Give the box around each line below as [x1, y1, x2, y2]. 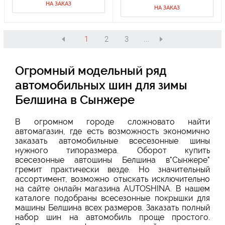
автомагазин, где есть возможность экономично [15, 126, 210, 136]
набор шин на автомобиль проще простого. [15, 212, 210, 222]
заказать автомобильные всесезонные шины [15, 136, 210, 146]
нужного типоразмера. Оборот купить [15, 145, 210, 155]
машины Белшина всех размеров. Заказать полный [15, 202, 210, 212]
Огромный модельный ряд [15, 63, 167, 78]
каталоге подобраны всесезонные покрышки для [15, 193, 210, 203]
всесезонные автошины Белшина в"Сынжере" [15, 155, 210, 165]
